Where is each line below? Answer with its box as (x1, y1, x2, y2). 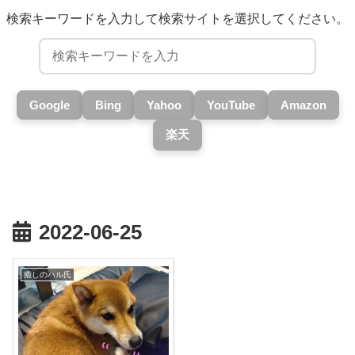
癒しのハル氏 (23, 270, 71, 280)
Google (29, 97, 70, 112)
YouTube (206, 97, 255, 112)
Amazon (280, 97, 326, 112)
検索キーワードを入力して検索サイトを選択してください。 (6, 11, 349, 25)
